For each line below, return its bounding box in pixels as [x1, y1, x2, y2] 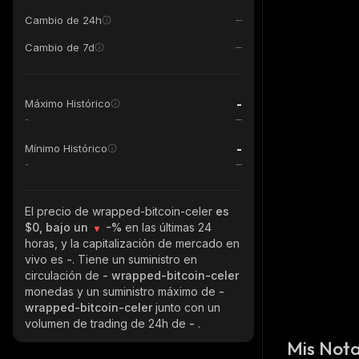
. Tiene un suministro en [72, 252, 197, 266]
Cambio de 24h [25, 14, 102, 26]
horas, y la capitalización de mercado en [25, 236, 240, 250]
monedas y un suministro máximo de [25, 284, 219, 298]
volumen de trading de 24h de [25, 317, 189, 330]
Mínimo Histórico [25, 142, 107, 155]
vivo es [25, 252, 67, 266]
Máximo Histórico [25, 97, 111, 110]
